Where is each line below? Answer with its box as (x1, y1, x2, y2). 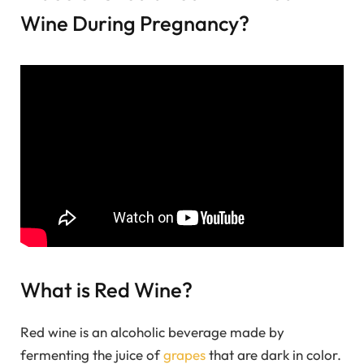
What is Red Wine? (20, 275, 193, 303)
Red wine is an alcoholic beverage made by (20, 323, 284, 340)
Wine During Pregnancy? (20, 9, 249, 37)
